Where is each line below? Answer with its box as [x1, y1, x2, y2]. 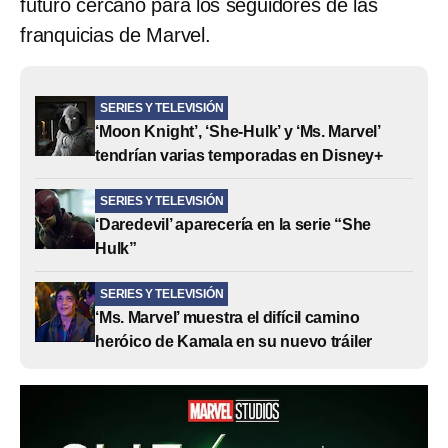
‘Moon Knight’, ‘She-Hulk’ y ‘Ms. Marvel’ [95, 122, 380, 140]
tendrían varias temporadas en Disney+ [95, 146, 383, 164]
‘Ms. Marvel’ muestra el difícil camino [95, 308, 360, 326]
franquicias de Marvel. [20, 23, 211, 46]
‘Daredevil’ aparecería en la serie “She [95, 215, 372, 233]
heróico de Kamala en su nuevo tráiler [95, 332, 373, 350]
